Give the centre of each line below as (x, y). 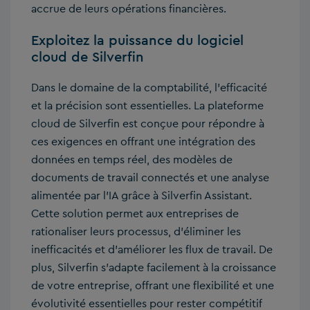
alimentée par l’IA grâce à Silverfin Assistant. (142, 196)
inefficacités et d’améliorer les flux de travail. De (152, 250)
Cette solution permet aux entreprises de (135, 214)
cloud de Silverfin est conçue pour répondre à (148, 124)
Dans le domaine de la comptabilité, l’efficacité (149, 88)
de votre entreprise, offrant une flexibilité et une (153, 286)
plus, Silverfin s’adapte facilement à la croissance (154, 268)
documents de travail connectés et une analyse (150, 178)
